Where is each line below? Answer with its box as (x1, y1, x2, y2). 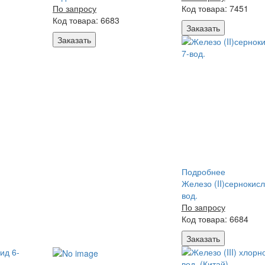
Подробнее (181, 166, 225, 177)
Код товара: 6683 (53, 14, 119, 26)
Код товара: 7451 (181, 2, 248, 14)
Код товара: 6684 (181, 213, 248, 225)
